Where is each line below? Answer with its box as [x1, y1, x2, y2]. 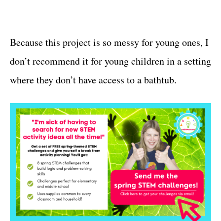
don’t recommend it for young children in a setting [10, 54, 211, 68]
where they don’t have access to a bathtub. [10, 73, 177, 86]
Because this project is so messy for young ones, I [10, 35, 209, 49]
